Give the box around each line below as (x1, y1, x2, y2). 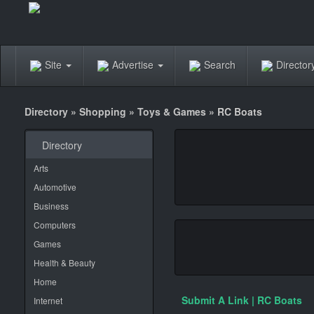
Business (34, 200, 69, 212)
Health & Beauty (34, 257, 95, 268)
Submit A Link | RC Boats (182, 293, 302, 307)
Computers (34, 219, 76, 231)
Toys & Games (137, 104, 206, 118)
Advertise (112, 57, 156, 71)
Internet (34, 294, 62, 306)
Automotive (34, 181, 76, 193)
